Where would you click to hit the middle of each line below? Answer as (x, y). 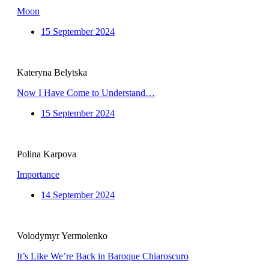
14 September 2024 (78, 195)
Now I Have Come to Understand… (86, 93)
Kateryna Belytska (52, 73)
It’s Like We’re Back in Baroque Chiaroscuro (103, 256)
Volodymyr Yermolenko (62, 236)
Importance (38, 175)
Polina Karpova (47, 154)
